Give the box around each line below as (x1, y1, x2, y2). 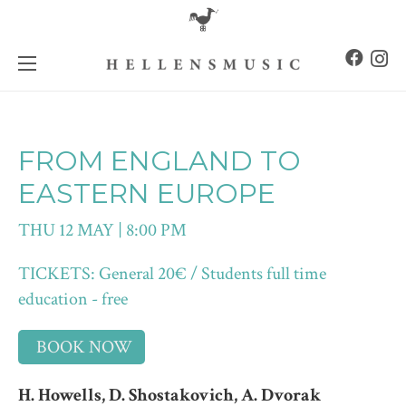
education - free (18, 287, 128, 311)
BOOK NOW (36, 335, 132, 359)
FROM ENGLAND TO (18, 144, 301, 178)
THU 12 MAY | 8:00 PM (18, 218, 187, 242)
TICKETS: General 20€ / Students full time (18, 262, 326, 285)
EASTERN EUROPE (18, 177, 275, 210)
